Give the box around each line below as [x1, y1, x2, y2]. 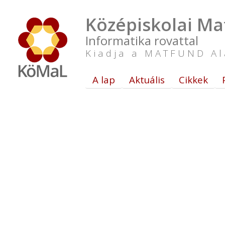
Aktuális [129, 73, 165, 86]
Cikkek [179, 73, 208, 86]
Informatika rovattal [85, 32, 198, 49]
